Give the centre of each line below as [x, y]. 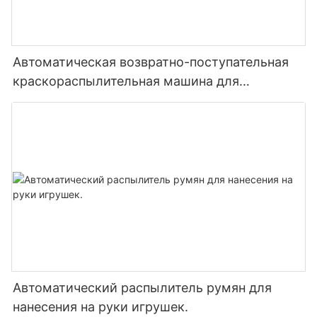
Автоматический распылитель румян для [142, 288]
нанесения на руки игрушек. [100, 307]
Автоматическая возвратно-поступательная [151, 62]
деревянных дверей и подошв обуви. [128, 100]
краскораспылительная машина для [126, 81]
